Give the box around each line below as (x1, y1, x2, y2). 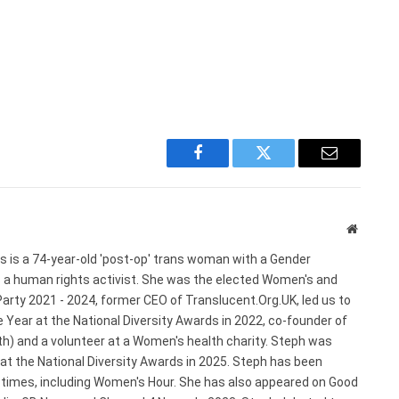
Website (356, 221, 396, 234)
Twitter (262, 158, 309, 175)
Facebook (196, 158, 259, 175)
